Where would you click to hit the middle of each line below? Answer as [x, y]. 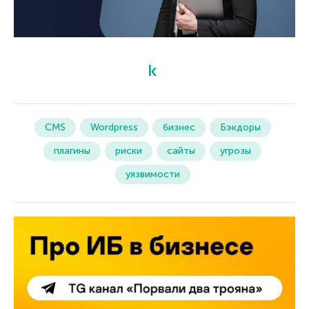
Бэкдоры [240, 127]
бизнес [179, 127]
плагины [72, 150]
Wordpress [114, 127]
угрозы [236, 150]
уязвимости [152, 174]
